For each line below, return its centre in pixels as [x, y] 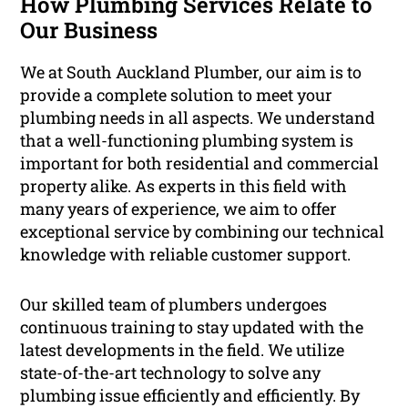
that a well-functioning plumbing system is [187, 141]
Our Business [89, 31]
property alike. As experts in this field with [184, 186]
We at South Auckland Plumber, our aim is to [191, 72]
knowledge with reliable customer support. [186, 255]
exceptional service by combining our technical [203, 232]
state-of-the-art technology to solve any [171, 373]
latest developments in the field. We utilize [183, 350]
